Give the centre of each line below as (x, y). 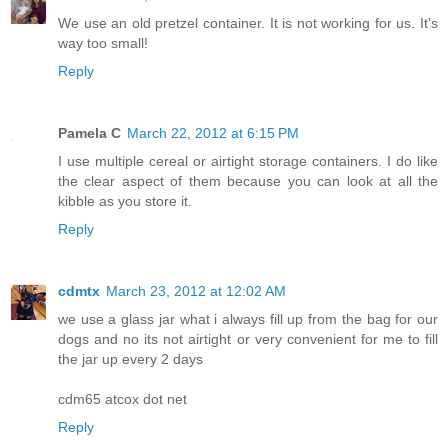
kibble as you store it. (125, 201)
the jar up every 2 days (130, 359)
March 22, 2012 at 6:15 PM (213, 133)
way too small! (103, 43)
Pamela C (89, 133)
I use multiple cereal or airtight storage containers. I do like (248, 161)
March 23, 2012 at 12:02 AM (196, 291)
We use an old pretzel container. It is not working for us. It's (248, 23)
